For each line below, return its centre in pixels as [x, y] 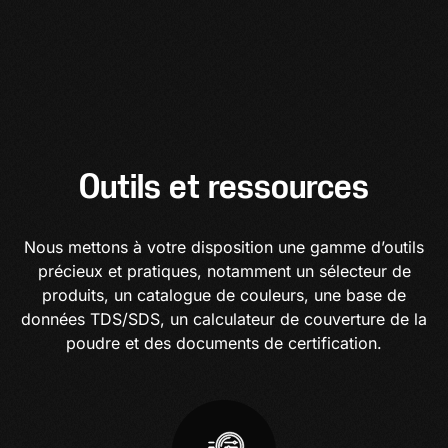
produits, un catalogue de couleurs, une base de [224, 294]
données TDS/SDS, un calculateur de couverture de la [224, 318]
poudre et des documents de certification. [224, 342]
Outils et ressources [224, 186]
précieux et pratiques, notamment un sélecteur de [224, 270]
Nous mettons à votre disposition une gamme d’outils [224, 246]
